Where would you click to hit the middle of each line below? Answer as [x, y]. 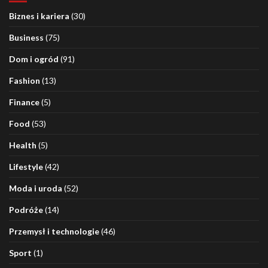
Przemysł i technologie [54, 232]
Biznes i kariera [39, 16]
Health [23, 145]
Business [26, 38]
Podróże [26, 210]
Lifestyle [26, 167]
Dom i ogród [34, 59]
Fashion [25, 81]
